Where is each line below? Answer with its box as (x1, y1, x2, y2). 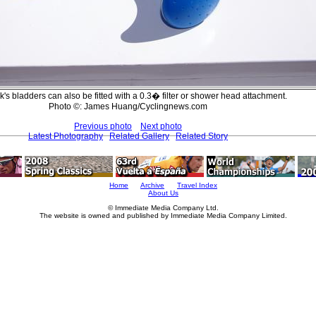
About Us (148, 189, 178, 197)
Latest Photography (28, 130, 103, 141)
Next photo (140, 121, 182, 131)
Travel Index (177, 181, 217, 189)
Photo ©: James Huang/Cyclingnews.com (49, 101, 207, 111)
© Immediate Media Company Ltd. (108, 204, 219, 212)
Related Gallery (109, 130, 169, 141)
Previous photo (74, 121, 132, 131)
